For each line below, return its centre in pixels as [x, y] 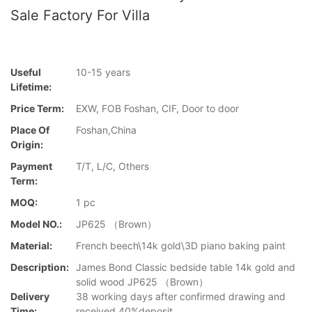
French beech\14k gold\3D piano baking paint [181, 246]
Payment [31, 166]
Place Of [30, 130]
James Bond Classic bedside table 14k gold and [186, 267]
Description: [40, 267]
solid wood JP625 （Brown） [142, 282]
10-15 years [103, 72]
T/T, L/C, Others [112, 166]
